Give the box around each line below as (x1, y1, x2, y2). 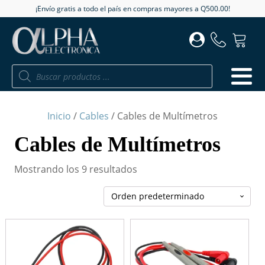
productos (11, 88, 44, 98)
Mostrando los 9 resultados (14, 163, 138, 176)
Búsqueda (11, 69, 44, 79)
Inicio (47, 109, 71, 122)
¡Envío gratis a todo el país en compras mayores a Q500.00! (35, 4, 230, 14)
